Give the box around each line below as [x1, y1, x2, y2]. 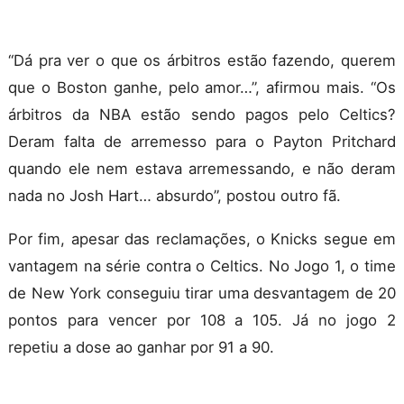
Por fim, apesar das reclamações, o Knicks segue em [8, 229, 396, 248]
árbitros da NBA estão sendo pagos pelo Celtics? [8, 105, 396, 124]
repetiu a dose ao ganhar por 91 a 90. [8, 337, 274, 356]
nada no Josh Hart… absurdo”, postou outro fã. [8, 186, 341, 205]
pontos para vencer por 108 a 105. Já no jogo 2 [8, 310, 396, 329]
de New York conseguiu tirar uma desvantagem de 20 [8, 283, 396, 302]
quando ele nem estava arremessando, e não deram [8, 159, 396, 178]
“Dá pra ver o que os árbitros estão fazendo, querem [8, 50, 396, 69]
